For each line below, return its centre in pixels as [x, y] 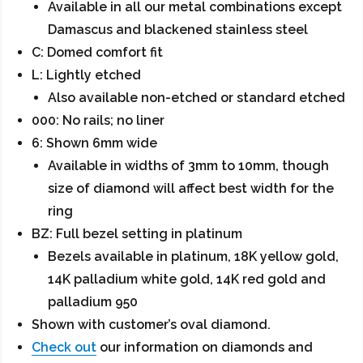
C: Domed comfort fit [98, 52]
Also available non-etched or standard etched [197, 97]
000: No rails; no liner [98, 120]
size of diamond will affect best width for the [191, 188]
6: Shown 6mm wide [95, 143]
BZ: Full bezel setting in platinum [137, 233]
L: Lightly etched [87, 75]
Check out [64, 347]
